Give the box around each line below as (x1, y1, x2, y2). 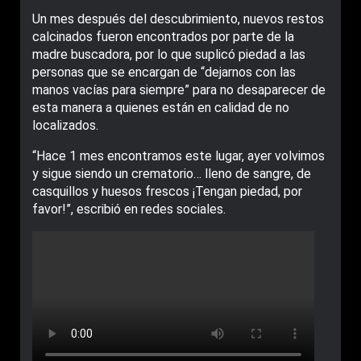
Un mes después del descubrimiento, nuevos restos (32, 11, 324, 27)
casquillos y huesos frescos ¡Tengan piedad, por (32, 184, 302, 199)
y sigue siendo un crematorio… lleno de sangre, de (32, 166, 311, 181)
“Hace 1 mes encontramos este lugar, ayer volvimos (32, 148, 325, 164)
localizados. (32, 118, 98, 133)
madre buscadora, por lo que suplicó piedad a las (32, 47, 305, 62)
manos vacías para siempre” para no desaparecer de (32, 82, 326, 98)
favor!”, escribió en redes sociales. (32, 201, 226, 217)
